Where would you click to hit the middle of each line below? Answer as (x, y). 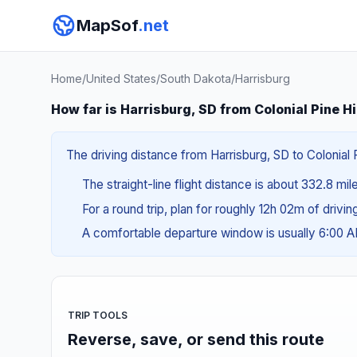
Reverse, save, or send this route (196, 339)
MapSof (107, 25)
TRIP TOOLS (98, 315)
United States (121, 78)
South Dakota (196, 78)
